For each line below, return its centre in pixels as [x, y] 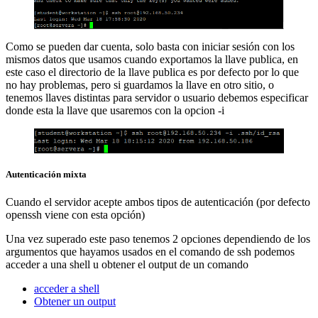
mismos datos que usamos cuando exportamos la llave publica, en [152, 60]
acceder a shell [67, 288]
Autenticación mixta [46, 174]
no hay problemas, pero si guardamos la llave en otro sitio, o [140, 85]
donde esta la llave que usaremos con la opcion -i [115, 111]
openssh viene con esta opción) [75, 214]
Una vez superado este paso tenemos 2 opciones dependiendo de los [158, 238]
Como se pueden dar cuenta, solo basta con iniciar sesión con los [150, 47]
